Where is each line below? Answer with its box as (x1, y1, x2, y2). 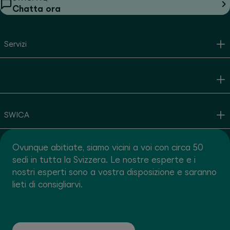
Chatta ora (12, 4, 61, 14)
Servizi (4, 40, 27, 48)
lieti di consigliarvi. (12, 179, 83, 189)
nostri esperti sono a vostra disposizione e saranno (12, 167, 217, 177)
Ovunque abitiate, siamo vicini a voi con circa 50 (12, 142, 203, 152)
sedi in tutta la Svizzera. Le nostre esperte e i (12, 155, 196, 165)
